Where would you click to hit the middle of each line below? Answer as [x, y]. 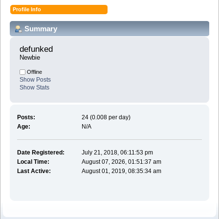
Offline [34, 72]
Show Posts [35, 80]
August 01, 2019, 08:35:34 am [122, 171]
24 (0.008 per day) [106, 117]
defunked [37, 49]
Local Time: [33, 162]
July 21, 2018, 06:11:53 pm [118, 152]
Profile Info [27, 9]
